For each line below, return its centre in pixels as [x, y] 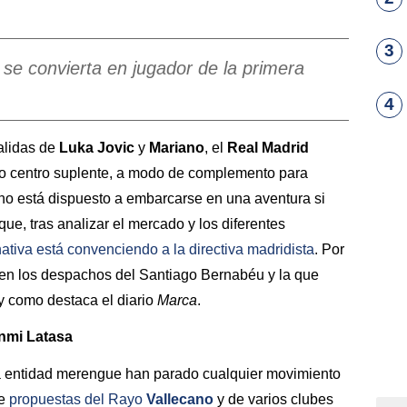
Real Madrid [268, 147]
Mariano [177, 147]
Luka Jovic [97, 147]
